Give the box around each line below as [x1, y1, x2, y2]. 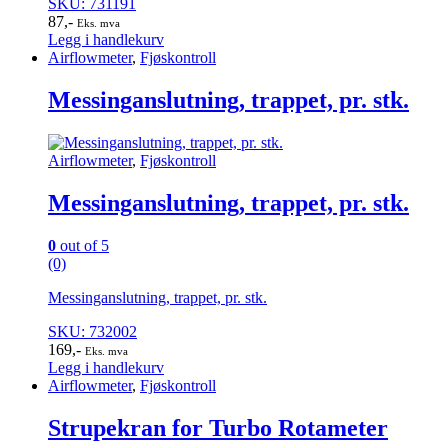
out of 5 [56, 236, 109, 254]
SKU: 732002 [48, 322, 137, 340]
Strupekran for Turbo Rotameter [48, 414, 388, 441]
